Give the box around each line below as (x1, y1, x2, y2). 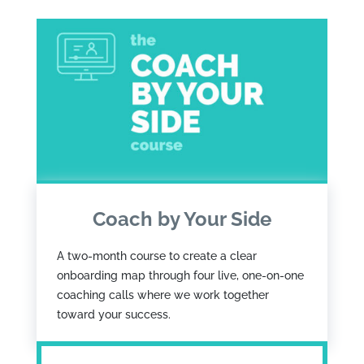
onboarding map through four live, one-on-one (56, 268, 304, 282)
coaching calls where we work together (56, 288, 269, 301)
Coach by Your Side (92, 206, 271, 231)
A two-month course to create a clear (56, 249, 257, 262)
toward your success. (56, 307, 171, 321)
